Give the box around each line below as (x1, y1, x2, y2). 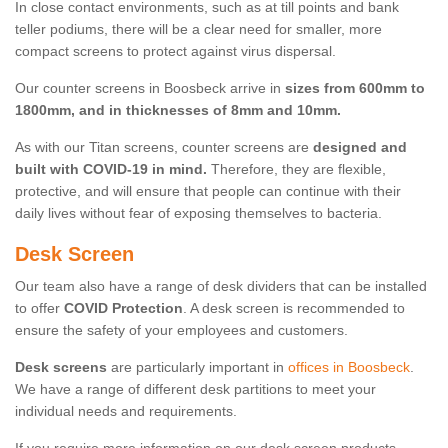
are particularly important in (107, 359, 288, 376)
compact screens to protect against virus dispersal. (15, 43, 336, 60)
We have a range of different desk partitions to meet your (15, 381, 376, 398)
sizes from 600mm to (285, 80, 425, 97)
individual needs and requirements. (15, 403, 237, 420)
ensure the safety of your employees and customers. (15, 322, 348, 339)
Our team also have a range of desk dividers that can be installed (15, 278, 427, 295)
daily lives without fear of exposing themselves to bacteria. (15, 205, 382, 222)
